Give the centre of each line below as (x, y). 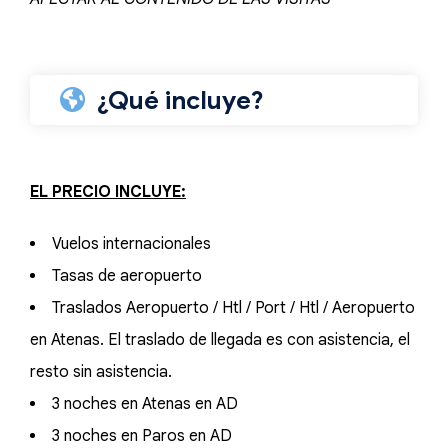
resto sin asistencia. (101, 372)
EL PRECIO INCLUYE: (108, 192)
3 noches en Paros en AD (142, 436)
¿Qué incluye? (180, 100)
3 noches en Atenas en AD (145, 404)
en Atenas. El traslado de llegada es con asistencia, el (220, 340)
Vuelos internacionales (131, 244)
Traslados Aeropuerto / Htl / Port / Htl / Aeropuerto (233, 308)
